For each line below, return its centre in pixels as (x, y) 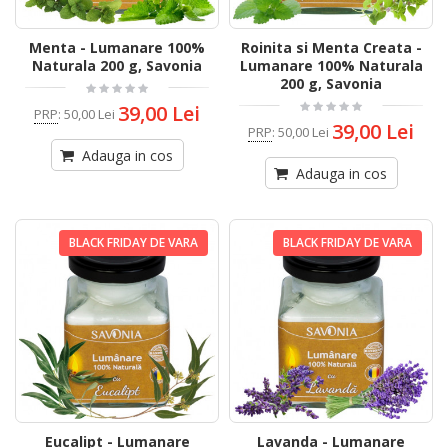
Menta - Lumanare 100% (117, 48)
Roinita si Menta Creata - (331, 48)
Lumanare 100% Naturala (331, 66)
